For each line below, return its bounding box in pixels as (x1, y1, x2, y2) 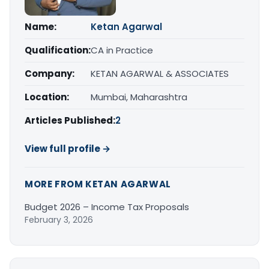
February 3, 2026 (25, 213, 93, 226)
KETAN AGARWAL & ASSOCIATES (91, 67, 229, 80)
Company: (25, 67, 74, 80)
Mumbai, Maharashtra (91, 90, 187, 103)
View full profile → (25, 142, 110, 155)
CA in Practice (91, 43, 153, 56)
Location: (25, 90, 69, 103)
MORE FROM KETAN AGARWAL (25, 177, 171, 190)
